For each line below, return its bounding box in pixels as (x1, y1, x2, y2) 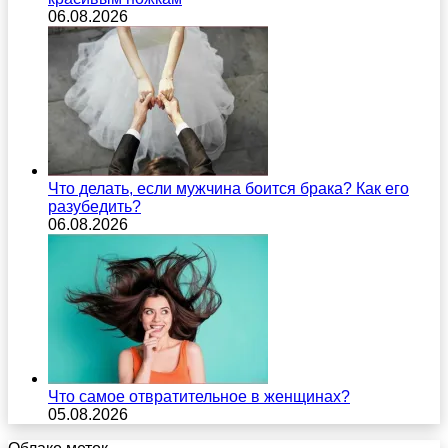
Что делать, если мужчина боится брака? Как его (48, 179, 409, 197)
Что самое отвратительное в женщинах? (48, 387, 350, 405)
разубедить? (48, 197, 141, 215)
